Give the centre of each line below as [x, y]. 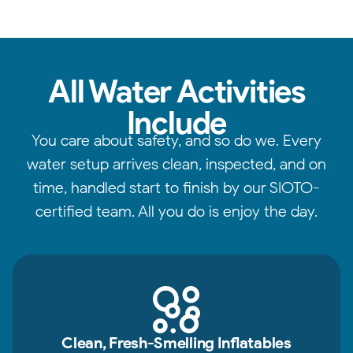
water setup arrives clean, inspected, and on [176, 164]
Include [176, 123]
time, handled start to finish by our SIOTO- [176, 188]
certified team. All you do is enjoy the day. [176, 211]
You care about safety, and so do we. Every [176, 140]
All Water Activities [176, 91]
